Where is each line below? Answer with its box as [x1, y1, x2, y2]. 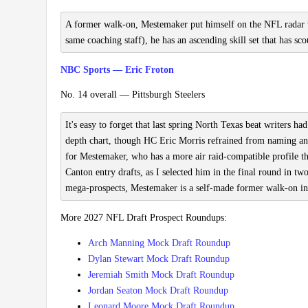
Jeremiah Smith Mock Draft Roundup [88, 269, 234, 280]
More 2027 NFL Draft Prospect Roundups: [60, 212, 227, 223]
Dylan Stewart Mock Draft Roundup [88, 254, 230, 265]
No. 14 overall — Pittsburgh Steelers [60, 89, 205, 100]
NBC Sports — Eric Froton [60, 65, 174, 76]
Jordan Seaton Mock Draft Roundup [88, 285, 228, 296]
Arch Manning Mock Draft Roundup [88, 238, 230, 249]
